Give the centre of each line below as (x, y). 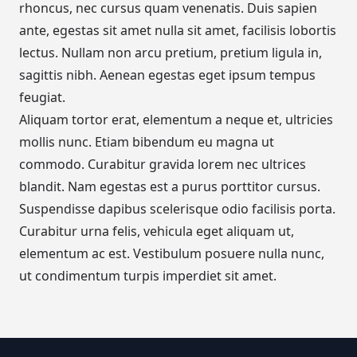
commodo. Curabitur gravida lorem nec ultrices (163, 165)
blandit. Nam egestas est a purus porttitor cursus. (170, 187)
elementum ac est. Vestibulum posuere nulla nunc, (172, 254)
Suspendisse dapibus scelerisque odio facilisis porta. (177, 209)
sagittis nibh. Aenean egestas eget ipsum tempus (167, 75)
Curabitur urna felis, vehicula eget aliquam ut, (157, 231)
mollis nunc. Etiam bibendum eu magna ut (147, 142)
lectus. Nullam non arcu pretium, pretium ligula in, (171, 53)
